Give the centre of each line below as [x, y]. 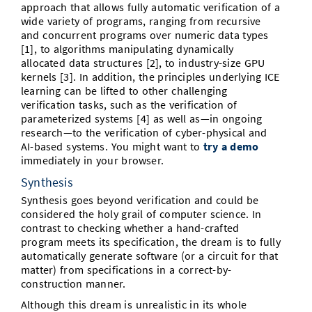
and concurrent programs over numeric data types [145, 35]
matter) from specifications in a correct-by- [126, 270]
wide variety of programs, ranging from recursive [141, 21]
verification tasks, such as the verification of [129, 104]
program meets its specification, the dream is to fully [151, 242]
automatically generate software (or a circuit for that [150, 256]
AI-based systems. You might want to [112, 146]
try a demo [231, 146]
